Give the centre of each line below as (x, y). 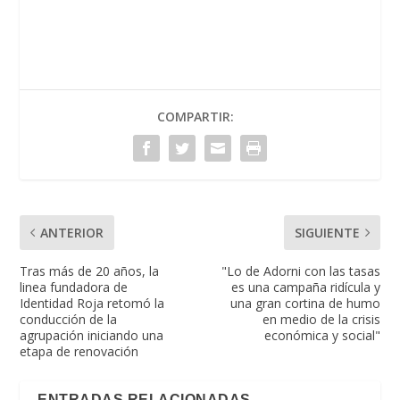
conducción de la (69, 320)
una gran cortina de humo (305, 304)
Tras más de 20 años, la (90, 271)
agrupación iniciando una (92, 336)
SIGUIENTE (327, 233)
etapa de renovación (79, 352)
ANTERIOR (72, 233)
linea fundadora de (74, 287)
